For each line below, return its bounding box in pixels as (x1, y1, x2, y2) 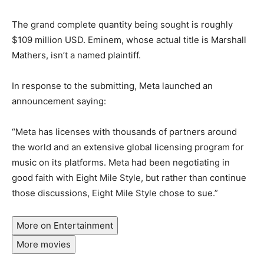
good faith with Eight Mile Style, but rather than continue (12, 171, 246, 183)
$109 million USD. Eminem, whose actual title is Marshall (12, 34, 246, 45)
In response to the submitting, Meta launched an (12, 80, 213, 91)
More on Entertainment (16, 219, 113, 231)
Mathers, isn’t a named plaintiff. (12, 49, 141, 61)
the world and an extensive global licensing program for (12, 141, 244, 153)
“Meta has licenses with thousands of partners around (12, 126, 237, 137)
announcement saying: (12, 95, 106, 107)
